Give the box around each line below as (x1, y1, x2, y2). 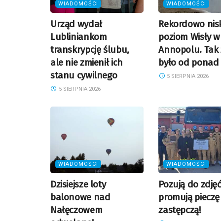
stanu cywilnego (50, 69, 117, 81)
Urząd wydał (50, 18, 102, 30)
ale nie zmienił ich (50, 56, 123, 68)
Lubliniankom (50, 31, 107, 42)
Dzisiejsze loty (50, 179, 106, 190)
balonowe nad (50, 191, 110, 203)
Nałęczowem (50, 204, 103, 216)
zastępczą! (158, 204, 201, 216)
